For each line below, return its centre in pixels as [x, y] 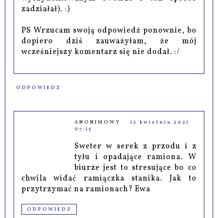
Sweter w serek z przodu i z [136, 147]
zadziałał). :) [46, 9]
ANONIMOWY [98, 122]
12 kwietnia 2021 [160, 122]
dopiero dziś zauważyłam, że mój [109, 42]
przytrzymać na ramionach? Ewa [86, 190]
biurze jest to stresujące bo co [136, 168]
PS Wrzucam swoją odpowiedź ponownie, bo [109, 31]
